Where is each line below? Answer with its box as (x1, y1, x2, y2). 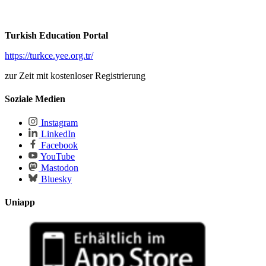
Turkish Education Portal (5, 30, 108, 40)
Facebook (39, 140, 78, 151)
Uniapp (5, 197, 35, 208)
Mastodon (39, 163, 78, 173)
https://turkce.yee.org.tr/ (5, 50, 93, 61)
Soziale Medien (5, 93, 65, 104)
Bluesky (39, 174, 72, 185)
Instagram (39, 118, 78, 128)
